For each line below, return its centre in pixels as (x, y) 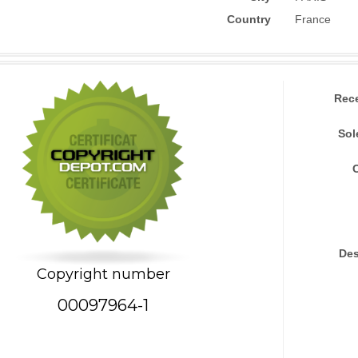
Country (249, 19)
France (313, 19)
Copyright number (103, 274)
